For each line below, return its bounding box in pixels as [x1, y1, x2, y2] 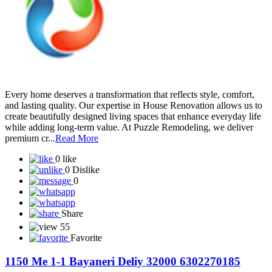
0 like [55, 208, 76, 219]
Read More [55, 188, 98, 198]
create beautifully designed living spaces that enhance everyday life [5, 166, 261, 176]
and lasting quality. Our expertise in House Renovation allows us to [5, 155, 262, 165]
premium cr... [5, 188, 55, 198]
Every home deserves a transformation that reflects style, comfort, [5, 144, 254, 154]
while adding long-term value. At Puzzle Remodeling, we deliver [5, 177, 253, 187]
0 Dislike [65, 219, 100, 229]
